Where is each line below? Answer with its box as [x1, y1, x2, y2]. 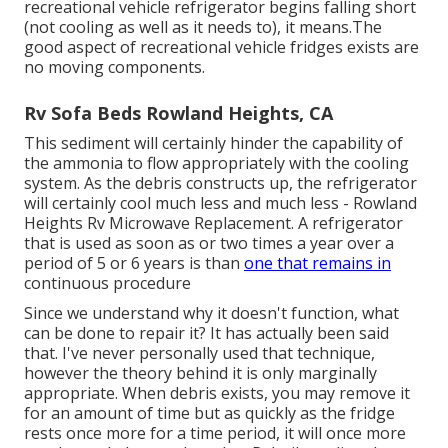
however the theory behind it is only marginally [24, 361, 377, 384]
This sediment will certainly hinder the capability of [24, 131, 403, 154]
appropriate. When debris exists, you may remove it [24, 381, 410, 404]
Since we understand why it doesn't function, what [24, 301, 399, 324]
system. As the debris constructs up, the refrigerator [24, 171, 417, 194]
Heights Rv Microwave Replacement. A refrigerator [24, 211, 403, 234]
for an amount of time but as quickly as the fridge [24, 401, 395, 424]
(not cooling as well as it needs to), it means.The [24, 15, 382, 38]
